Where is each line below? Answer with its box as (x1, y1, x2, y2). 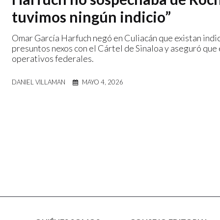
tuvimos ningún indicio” (12, 7, 171, 26)
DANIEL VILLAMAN (12, 78, 65, 86)
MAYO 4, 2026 (82, 78, 123, 86)
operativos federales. (12, 53, 94, 64)
